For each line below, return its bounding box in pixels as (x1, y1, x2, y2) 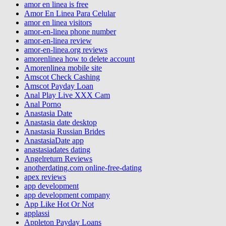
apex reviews (24, 173, 66, 182)
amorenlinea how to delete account (24, 54, 135, 64)
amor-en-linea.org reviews (24, 45, 107, 54)
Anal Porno (24, 100, 61, 109)
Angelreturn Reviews (24, 154, 92, 163)
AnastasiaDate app (24, 136, 84, 145)
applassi (24, 209, 49, 218)
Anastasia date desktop (24, 118, 97, 127)
